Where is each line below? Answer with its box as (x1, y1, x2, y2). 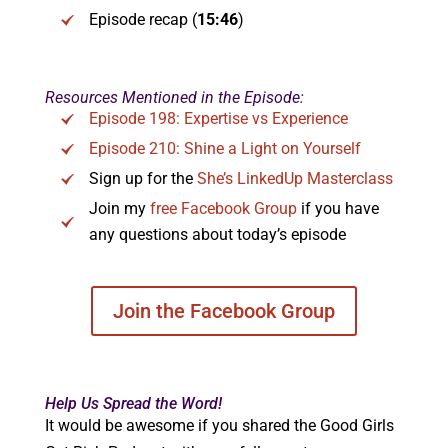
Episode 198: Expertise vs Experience (88, 109, 348, 129)
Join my (88, 199, 150, 219)
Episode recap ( (88, 10, 197, 30)
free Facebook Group (149, 199, 297, 219)
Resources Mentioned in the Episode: (44, 88, 304, 108)
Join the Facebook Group (112, 299, 335, 324)
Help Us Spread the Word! (44, 394, 222, 414)
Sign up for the (88, 169, 197, 189)
